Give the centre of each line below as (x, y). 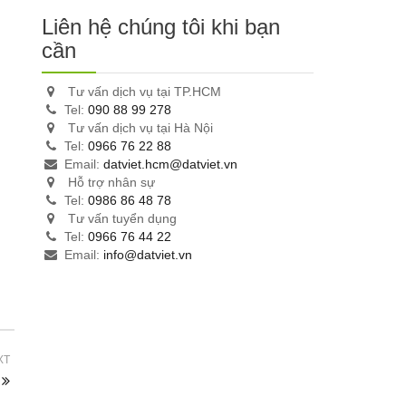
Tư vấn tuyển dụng (121, 218)
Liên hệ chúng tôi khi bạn (161, 26)
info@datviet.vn (148, 254)
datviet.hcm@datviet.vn (171, 164)
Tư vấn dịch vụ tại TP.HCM (143, 91)
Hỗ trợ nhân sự (110, 182)
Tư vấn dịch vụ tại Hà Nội (139, 127)
